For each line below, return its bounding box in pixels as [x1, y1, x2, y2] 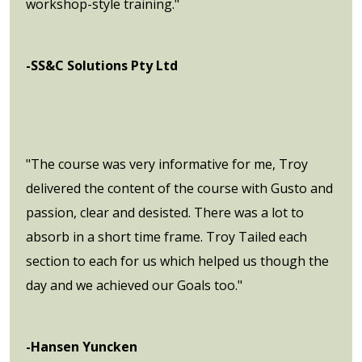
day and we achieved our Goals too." [26, 276, 242, 294]
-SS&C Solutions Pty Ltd [26, 56, 178, 74]
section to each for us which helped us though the [26, 251, 329, 270]
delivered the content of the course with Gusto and [26, 179, 333, 197]
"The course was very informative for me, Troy [26, 154, 308, 173]
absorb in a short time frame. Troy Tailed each [26, 227, 307, 246]
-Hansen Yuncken [26, 337, 137, 356]
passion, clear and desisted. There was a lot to [26, 203, 304, 221]
